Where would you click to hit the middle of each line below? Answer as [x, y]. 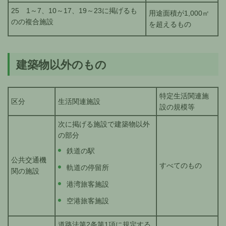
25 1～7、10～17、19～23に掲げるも [74, 11]
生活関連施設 [79, 102]
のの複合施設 [32, 22]
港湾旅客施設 [88, 184]
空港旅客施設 [88, 201]
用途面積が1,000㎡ [179, 13]
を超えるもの [170, 24]
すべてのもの [181, 166]
